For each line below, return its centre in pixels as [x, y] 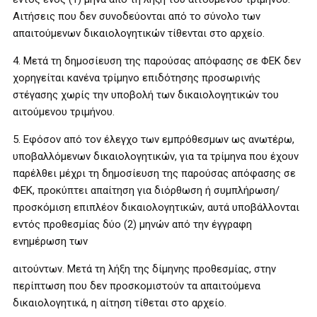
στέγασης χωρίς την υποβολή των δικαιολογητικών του [146, 94]
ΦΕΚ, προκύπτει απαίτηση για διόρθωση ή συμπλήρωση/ [146, 190]
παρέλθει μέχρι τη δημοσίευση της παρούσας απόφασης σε [154, 173]
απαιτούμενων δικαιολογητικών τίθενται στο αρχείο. [139, 33]
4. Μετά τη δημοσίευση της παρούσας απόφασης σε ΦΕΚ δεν [157, 60]
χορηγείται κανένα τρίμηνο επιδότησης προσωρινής [137, 77]
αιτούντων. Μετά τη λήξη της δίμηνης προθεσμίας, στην [144, 269]
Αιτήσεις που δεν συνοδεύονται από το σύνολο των [137, 16]
